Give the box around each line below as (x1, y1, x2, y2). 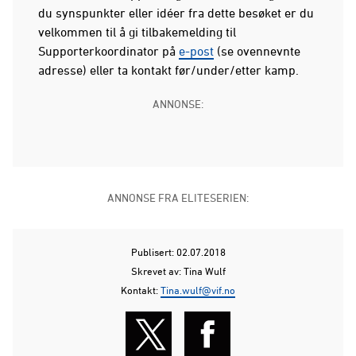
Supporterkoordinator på (38, 43, 179, 58)
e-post (179, 43, 214, 58)
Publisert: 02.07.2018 (130, 245, 226, 258)
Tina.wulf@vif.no (161, 283, 235, 296)
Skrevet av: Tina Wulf (130, 264, 226, 277)
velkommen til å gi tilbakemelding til (38, 24, 236, 39)
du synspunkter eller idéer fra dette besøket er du (38, 5, 314, 20)
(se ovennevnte (214, 43, 300, 58)
